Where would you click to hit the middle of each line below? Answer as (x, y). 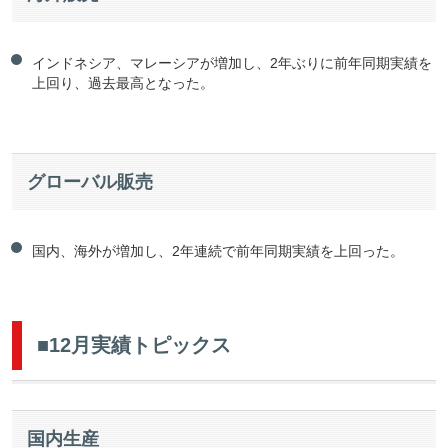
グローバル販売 (90, 182)
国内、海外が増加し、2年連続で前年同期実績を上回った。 (218, 251)
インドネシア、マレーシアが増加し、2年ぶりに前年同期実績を (232, 63)
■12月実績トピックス (134, 345)
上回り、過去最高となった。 (123, 83)
